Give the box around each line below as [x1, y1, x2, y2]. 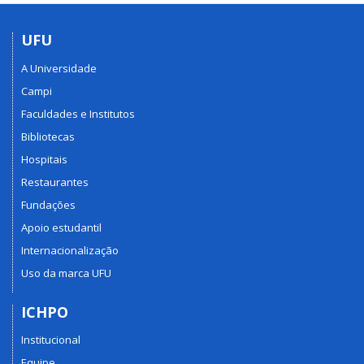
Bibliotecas [21, 128, 75, 144]
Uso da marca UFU [21, 265, 111, 280]
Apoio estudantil [21, 219, 102, 235]
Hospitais [21, 151, 67, 167]
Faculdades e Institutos [21, 106, 135, 121]
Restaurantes [21, 174, 89, 189]
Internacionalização [21, 242, 119, 258]
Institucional [21, 332, 80, 347]
